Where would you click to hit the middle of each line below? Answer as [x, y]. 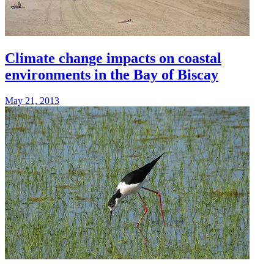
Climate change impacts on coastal [113, 58]
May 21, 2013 [32, 101]
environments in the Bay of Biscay [112, 75]
